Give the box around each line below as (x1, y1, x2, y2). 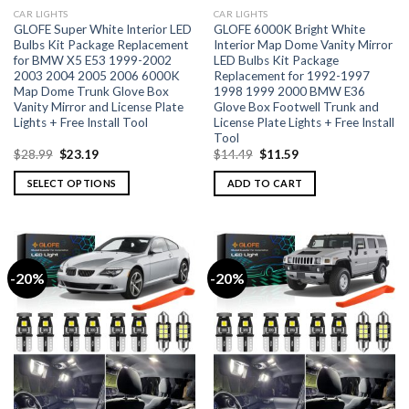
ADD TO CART (226, 177, 303, 190)
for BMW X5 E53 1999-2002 (13, 53, 172, 68)
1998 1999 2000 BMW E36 (213, 84, 365, 100)
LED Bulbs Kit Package (213, 53, 339, 68)
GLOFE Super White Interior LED (13, 22, 192, 37)
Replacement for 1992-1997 (213, 68, 370, 84)
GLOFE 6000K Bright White (213, 22, 365, 37)
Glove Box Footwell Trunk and (213, 100, 379, 115)
